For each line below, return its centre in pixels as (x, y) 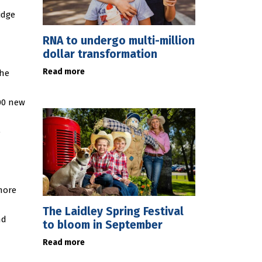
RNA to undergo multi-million (119, 41)
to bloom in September (103, 225)
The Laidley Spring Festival (113, 211)
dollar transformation (100, 54)
